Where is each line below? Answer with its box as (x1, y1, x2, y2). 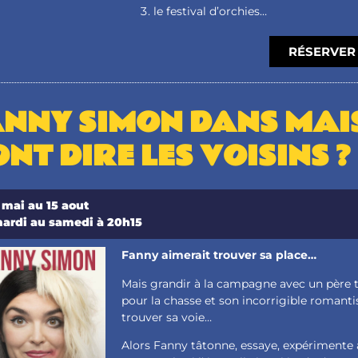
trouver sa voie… (121, 309, 213, 324)
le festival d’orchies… (153, 4, 268, 19)
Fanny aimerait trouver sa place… (121, 248, 317, 263)
